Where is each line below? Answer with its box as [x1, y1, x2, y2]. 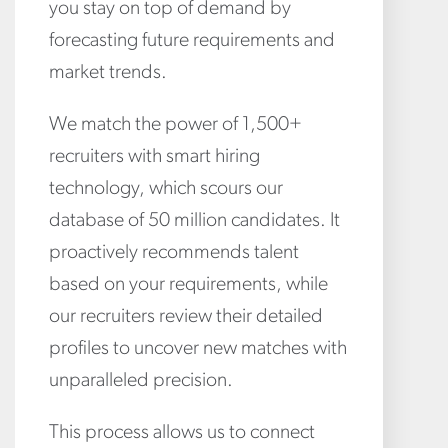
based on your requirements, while [49, 274, 328, 295]
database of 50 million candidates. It [49, 210, 340, 231]
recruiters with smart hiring [49, 146, 260, 167]
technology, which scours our [49, 178, 283, 199]
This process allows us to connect [49, 422, 315, 443]
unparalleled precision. [49, 370, 233, 391]
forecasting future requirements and [49, 30, 335, 51]
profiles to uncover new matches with [49, 338, 347, 359]
